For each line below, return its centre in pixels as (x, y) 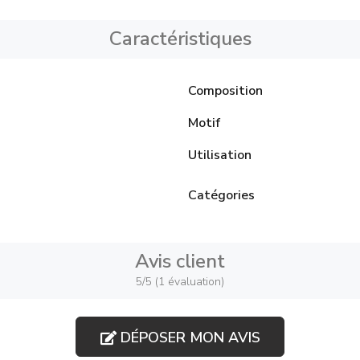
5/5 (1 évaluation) (180, 282)
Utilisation (220, 155)
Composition (225, 91)
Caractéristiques (180, 39)
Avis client (180, 261)
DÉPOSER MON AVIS (188, 337)
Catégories (221, 195)
